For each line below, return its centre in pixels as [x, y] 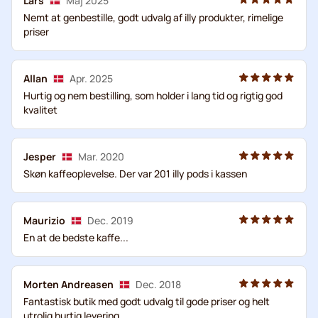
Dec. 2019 [110, 220]
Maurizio [44, 220]
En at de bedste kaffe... [76, 237]
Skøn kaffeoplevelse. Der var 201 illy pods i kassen [135, 173]
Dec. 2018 [158, 284]
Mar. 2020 [101, 156]
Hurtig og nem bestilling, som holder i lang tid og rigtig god [153, 95]
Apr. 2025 [91, 78]
